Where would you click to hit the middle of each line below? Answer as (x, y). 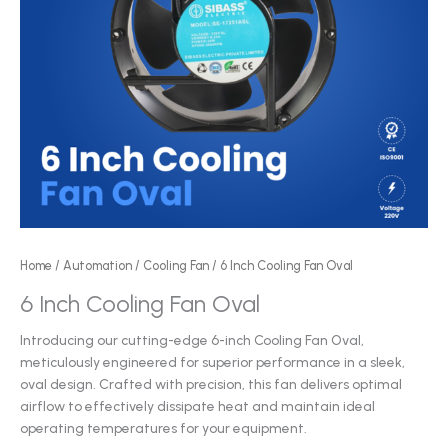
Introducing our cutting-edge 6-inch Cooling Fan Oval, (192, 340)
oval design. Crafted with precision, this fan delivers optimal (211, 384)
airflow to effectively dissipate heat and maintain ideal (197, 406)
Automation (97, 265)
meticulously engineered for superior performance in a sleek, (212, 362)
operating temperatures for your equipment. (163, 428)
